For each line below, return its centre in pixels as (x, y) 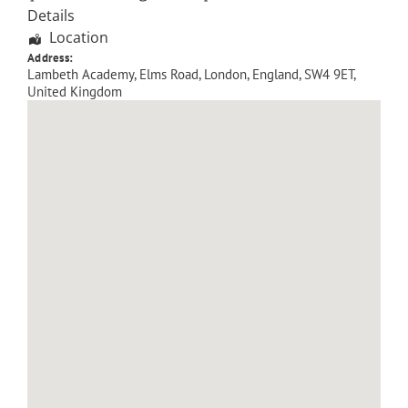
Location (79, 37)
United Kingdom (75, 91)
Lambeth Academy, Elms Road (113, 74)
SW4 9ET (329, 74)
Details (51, 15)
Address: (50, 57)
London (225, 74)
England (275, 74)
